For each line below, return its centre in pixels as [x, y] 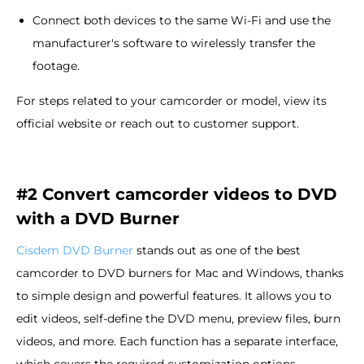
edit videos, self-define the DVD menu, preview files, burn [178, 318]
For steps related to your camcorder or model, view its [171, 100]
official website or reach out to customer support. [158, 123]
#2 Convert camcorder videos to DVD [177, 194]
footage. [56, 65]
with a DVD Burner [98, 218]
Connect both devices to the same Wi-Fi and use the [182, 20]
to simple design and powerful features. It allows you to [174, 295]
